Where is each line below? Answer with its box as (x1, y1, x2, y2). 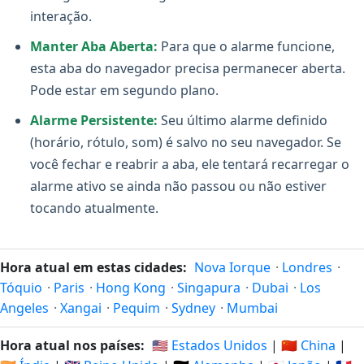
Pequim (113, 299, 160, 317)
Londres (282, 258, 332, 276)
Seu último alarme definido (158, 111, 327, 129)
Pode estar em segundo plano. (30, 81, 219, 99)
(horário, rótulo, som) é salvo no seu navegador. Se (30, 133, 341, 151)
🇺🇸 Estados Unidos (152, 336, 267, 354)
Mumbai (227, 299, 278, 317)
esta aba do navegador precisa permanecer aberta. (30, 59, 345, 77)
